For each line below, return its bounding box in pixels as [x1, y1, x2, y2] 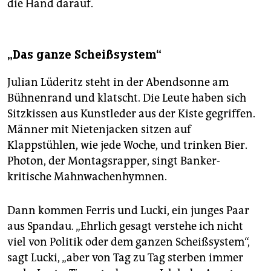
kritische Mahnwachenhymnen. [7, 170, 167, 184]
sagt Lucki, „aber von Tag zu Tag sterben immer [7, 251, 243, 265]
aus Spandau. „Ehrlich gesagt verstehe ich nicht [7, 220, 243, 233]
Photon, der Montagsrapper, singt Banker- [7, 154, 220, 168]
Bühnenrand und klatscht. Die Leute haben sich [7, 91, 246, 105]
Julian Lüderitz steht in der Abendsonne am [7, 76, 229, 90]
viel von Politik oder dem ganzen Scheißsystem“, [7, 235, 250, 249]
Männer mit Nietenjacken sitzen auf [7, 123, 191, 137]
